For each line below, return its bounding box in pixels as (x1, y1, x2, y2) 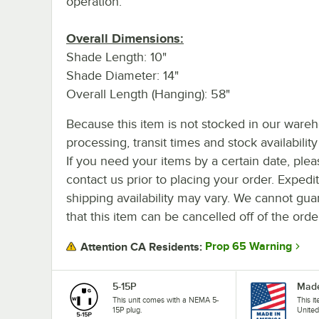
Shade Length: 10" (66, 49, 167, 64)
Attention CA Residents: (80, 240, 202, 253)
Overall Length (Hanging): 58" (66, 86, 230, 101)
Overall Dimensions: (66, 31, 184, 46)
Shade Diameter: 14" (66, 68, 179, 83)
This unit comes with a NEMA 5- (113, 295, 219, 304)
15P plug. (113, 305, 142, 314)
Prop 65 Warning (205, 240, 292, 253)
